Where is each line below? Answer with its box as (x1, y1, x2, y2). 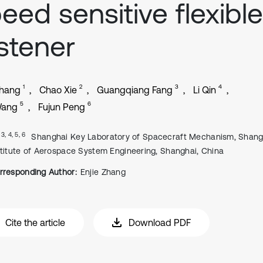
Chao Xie (39, 85, 77, 95)
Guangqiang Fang (97, 85, 173, 95)
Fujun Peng (38, 102, 85, 112)
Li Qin (193, 85, 216, 95)
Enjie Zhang (80, 167, 126, 177)
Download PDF (129, 217, 191, 228)
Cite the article (5, 217, 65, 228)
